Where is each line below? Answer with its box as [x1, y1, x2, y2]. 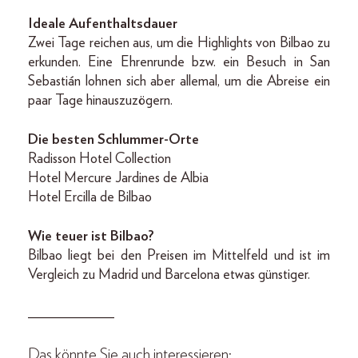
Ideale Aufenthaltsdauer [28, 17, 177, 31]
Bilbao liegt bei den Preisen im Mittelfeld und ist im [28, 249, 330, 263]
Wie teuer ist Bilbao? [28, 229, 154, 244]
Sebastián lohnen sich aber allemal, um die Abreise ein [28, 74, 330, 89]
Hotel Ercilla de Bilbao [28, 190, 155, 205]
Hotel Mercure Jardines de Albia [28, 171, 209, 185]
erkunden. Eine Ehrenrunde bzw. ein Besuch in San [28, 55, 330, 70]
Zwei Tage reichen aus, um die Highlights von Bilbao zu [28, 36, 330, 50]
